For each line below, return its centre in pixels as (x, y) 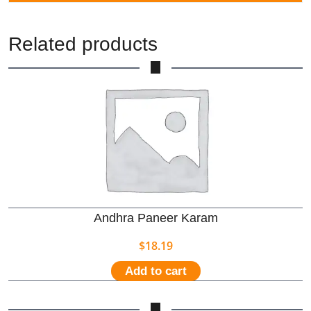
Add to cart (155, 271)
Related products (83, 44)
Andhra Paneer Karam (155, 218)
